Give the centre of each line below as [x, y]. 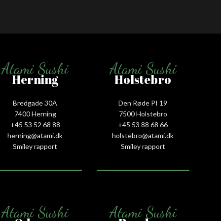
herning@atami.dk [35, 135]
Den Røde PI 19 [143, 103]
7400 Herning [35, 113]
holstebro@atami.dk [143, 135]
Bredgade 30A [35, 103]
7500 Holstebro [143, 113]
